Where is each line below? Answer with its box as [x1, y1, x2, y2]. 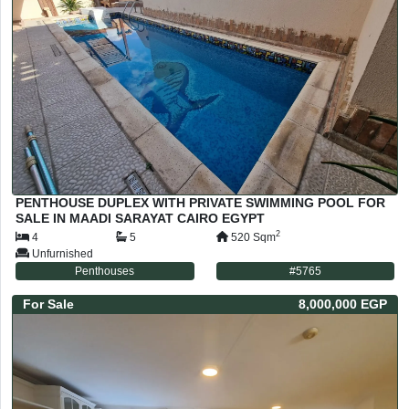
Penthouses [75, 264, 135, 278]
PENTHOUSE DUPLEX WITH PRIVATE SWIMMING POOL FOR [16, 194, 385, 210]
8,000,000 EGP [299, 296, 387, 311]
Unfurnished [32, 246, 93, 260]
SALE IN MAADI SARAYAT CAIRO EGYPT [16, 210, 265, 225]
